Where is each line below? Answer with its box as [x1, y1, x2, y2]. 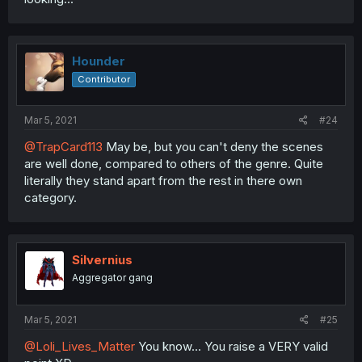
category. [24, 190, 77, 205]
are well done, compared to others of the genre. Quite [24, 156, 323, 171]
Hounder [72, 53, 125, 69]
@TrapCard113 [24, 139, 103, 154]
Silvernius [72, 252, 133, 267]
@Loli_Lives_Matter [24, 338, 135, 354]
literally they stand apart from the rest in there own [24, 173, 302, 188]
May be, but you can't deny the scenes [103, 139, 323, 154]
